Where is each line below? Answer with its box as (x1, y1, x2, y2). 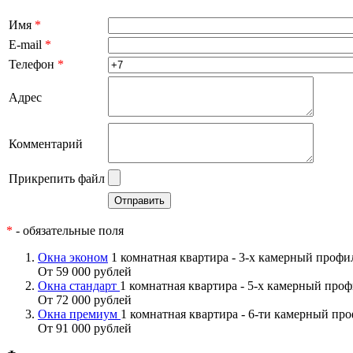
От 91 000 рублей (38, 321, 132, 336)
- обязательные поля (13, 224, 124, 238)
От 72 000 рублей (38, 293, 132, 307)
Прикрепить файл (9, 172, 105, 186)
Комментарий (9, 137, 83, 151)
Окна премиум (38, 307, 121, 321)
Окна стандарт (38, 279, 120, 293)
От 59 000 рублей (38, 265, 132, 279)
